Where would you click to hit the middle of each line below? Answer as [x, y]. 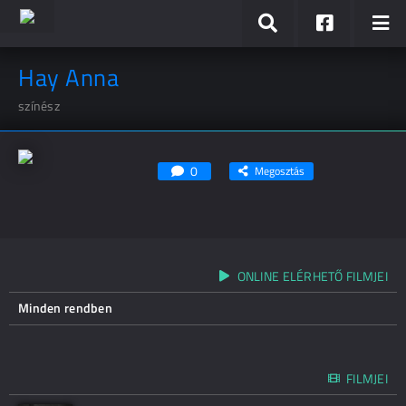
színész [39, 106]
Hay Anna [69, 77]
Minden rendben [65, 308]
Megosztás [280, 171]
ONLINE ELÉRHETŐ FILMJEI [312, 276]
